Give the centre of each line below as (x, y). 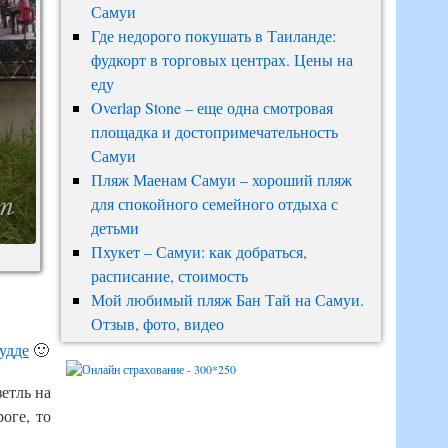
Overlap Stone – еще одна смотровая (211, 107)
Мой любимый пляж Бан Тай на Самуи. (227, 299)
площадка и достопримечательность (214, 131)
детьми (114, 227)
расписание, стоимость (169, 275)
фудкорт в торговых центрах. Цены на (221, 59)
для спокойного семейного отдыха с (214, 203)
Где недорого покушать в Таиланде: (213, 35)
